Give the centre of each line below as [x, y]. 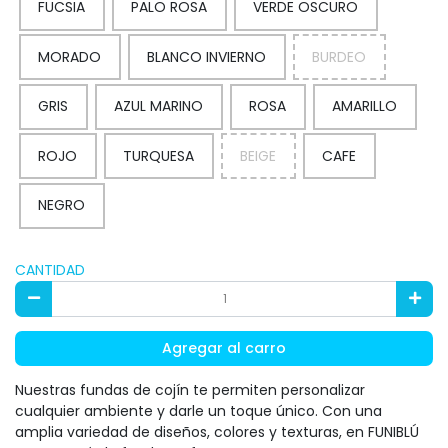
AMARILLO [364, 106]
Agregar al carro [224, 347]
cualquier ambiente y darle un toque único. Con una [198, 411]
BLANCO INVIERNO [206, 56]
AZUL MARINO [158, 106]
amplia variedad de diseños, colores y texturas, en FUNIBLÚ [217, 432]
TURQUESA [158, 155]
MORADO [69, 56]
